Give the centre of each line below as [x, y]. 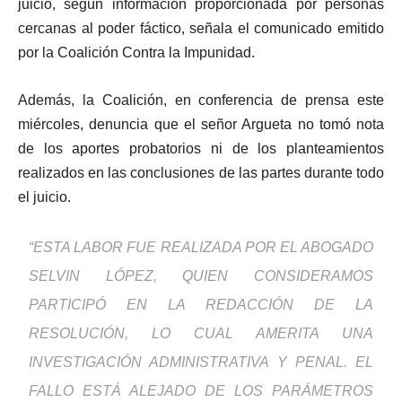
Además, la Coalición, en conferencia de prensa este [201, 100]
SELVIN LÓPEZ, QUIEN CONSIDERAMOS [201, 276]
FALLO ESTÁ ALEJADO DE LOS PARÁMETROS [201, 391]
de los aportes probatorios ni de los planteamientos [201, 149]
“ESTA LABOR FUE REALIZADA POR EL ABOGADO [201, 248]
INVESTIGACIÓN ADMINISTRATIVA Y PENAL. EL [201, 363]
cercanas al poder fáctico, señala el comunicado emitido [201, 29]
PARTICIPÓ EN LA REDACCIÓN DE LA [201, 305]
